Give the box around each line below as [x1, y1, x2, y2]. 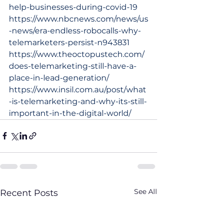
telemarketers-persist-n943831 [9, 37, 130, 47]
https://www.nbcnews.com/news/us [9, 14, 148, 24]
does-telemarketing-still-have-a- [9, 61, 137, 71]
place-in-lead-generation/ [9, 73, 109, 82]
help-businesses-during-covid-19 [9, 2, 137, 12]
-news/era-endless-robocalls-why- [9, 26, 141, 35]
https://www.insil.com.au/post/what [9, 84, 146, 94]
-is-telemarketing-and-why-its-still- [9, 96, 147, 106]
